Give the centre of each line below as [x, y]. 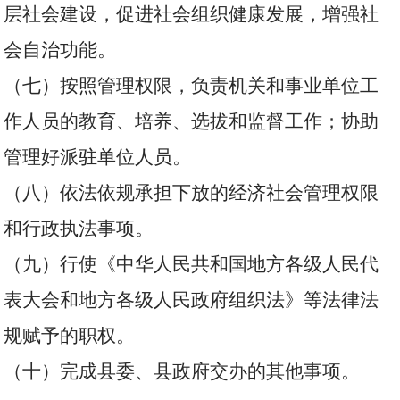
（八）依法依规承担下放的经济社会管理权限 [192, 193]
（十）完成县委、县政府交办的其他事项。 [182, 371]
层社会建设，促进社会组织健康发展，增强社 [192, 14]
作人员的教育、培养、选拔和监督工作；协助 [192, 121]
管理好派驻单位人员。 [98, 157]
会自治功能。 [60, 50]
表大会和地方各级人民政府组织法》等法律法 [192, 300]
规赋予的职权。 [70, 336]
